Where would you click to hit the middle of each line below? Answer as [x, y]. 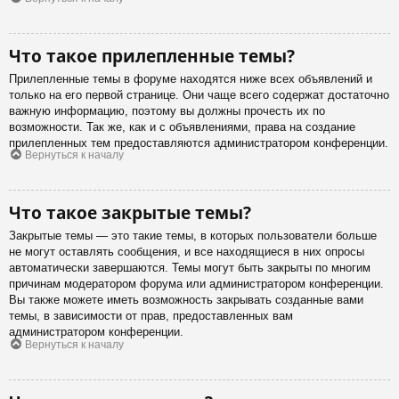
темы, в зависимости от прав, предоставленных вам [151, 316]
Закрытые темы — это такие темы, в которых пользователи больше [193, 236]
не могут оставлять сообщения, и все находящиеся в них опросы [187, 252]
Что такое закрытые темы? [130, 213]
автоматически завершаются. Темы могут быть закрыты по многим [190, 268]
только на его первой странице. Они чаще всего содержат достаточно [199, 94]
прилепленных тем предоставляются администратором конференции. [199, 142]
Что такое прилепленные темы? [152, 55]
